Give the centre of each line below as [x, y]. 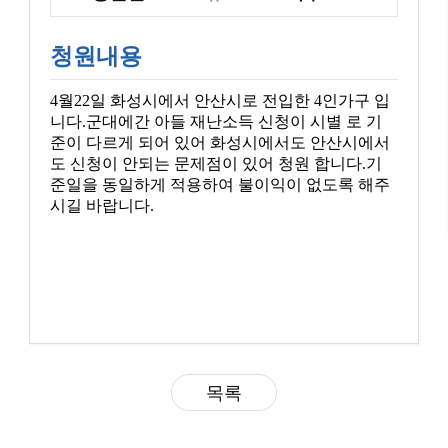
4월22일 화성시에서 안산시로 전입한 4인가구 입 [220, 101]
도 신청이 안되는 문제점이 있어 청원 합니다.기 [216, 164]
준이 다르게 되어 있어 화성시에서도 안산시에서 [220, 143]
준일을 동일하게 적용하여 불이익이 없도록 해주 [220, 185]
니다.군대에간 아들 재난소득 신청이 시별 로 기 [216, 122]
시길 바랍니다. [102, 206]
